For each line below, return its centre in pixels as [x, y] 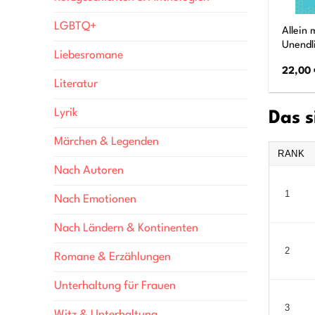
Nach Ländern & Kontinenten [126, 229]
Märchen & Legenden [107, 142]
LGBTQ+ [75, 27]
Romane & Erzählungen [112, 258]
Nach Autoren [89, 171]
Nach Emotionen [95, 200]
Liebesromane [89, 56]
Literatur [76, 85]
